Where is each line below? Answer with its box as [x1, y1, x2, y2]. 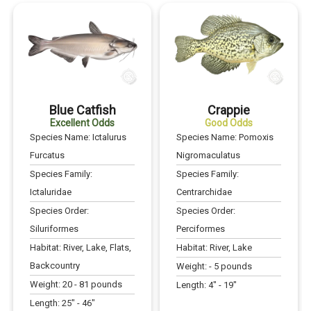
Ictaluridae [30, 186, 72, 197]
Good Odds [205, 117, 253, 128]
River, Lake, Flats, [63, 242, 132, 253]
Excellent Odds [50, 117, 115, 128]
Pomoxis [239, 131, 274, 142]
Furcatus [30, 149, 65, 160]
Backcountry [30, 260, 81, 271]
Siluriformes [30, 223, 79, 234]
